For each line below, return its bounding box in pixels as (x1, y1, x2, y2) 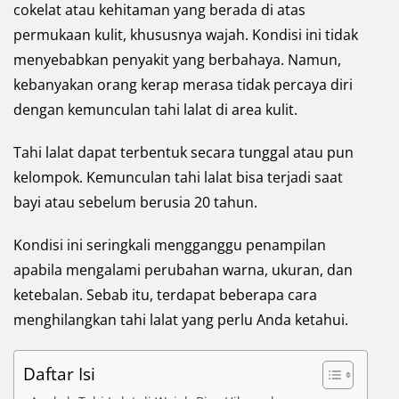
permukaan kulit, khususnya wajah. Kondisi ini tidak (13, 25, 358, 45)
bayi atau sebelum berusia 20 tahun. (13, 192, 257, 213)
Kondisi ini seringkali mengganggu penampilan (13, 235, 326, 256)
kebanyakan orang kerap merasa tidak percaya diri (13, 75, 353, 95)
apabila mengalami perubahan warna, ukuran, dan (13, 260, 353, 281)
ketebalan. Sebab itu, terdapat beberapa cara (13, 285, 317, 305)
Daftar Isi (23, 362, 95, 387)
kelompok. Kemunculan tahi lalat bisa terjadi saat (13, 167, 343, 188)
